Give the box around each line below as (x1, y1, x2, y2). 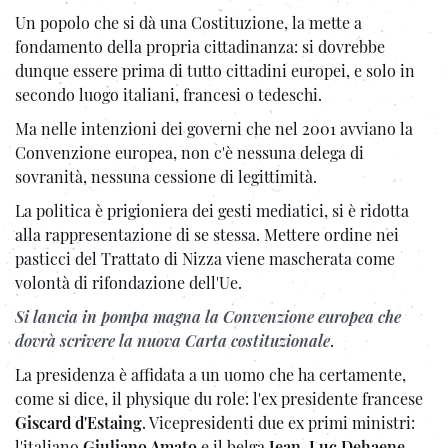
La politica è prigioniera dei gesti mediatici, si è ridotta (15, 199, 409, 221)
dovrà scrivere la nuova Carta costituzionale (15, 329, 330, 351)
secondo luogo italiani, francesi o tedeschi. (15, 83, 322, 105)
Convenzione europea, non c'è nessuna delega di (15, 141, 364, 163)
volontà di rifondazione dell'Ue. (15, 271, 242, 293)
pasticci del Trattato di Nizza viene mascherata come (15, 247, 399, 269)
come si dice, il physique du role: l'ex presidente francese (15, 387, 423, 409)
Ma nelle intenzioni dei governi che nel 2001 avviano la (15, 117, 413, 139)
